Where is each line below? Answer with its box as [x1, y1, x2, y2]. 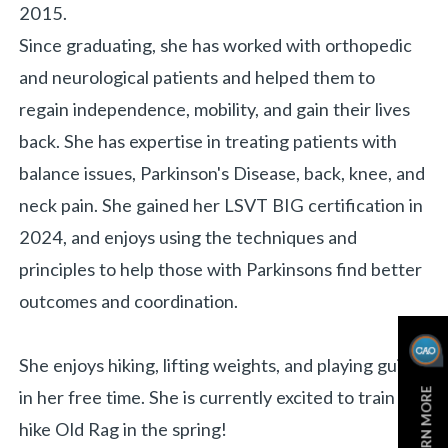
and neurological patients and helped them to [19, 65, 376, 88]
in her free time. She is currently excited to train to [19, 385, 417, 408]
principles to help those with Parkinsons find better [19, 257, 423, 280]
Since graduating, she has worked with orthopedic [19, 33, 413, 56]
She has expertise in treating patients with [64, 129, 398, 152]
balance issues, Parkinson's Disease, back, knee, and [19, 161, 426, 184]
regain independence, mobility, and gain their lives [19, 97, 411, 120]
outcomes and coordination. [19, 289, 243, 312]
